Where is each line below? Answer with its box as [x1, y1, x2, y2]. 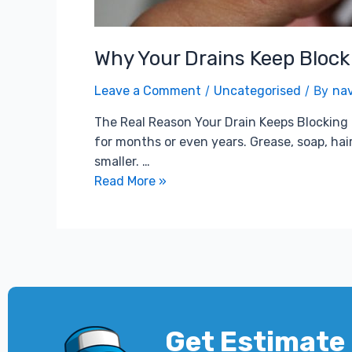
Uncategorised [214, 83, 301, 98]
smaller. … [94, 154, 150, 169]
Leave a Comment [94, 83, 201, 98]
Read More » [94, 174, 167, 189]
